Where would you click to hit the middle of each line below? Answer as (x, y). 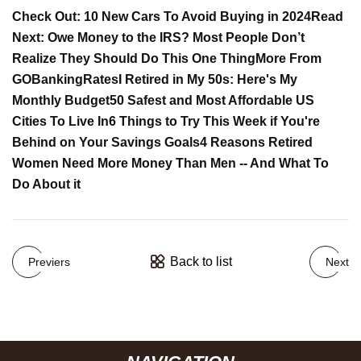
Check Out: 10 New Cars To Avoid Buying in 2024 (162, 17)
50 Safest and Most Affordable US (212, 100)
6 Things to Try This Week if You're (214, 121)
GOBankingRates (65, 79)
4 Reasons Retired (256, 142)
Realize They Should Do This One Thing (134, 58)
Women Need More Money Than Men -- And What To (170, 163)
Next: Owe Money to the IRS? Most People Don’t (158, 37)
